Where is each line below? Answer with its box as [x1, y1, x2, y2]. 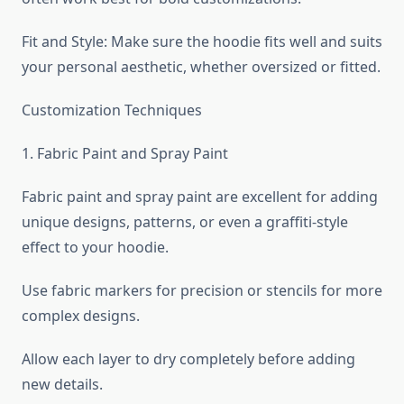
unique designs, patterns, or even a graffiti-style [22, 212, 348, 233]
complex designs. [22, 306, 140, 326]
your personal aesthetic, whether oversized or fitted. [22, 57, 381, 78]
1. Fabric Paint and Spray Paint [22, 143, 228, 164]
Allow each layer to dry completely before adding [22, 349, 355, 370]
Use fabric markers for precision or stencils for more [22, 280, 382, 301]
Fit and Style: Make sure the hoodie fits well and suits [22, 32, 382, 52]
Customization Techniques [22, 100, 202, 121]
